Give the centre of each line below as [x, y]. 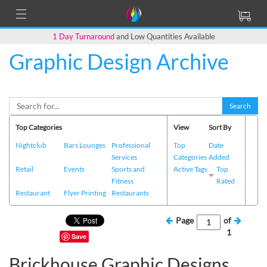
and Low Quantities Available [164, 36]
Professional [131, 145]
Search [240, 105]
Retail [24, 169]
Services [125, 157]
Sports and [128, 169]
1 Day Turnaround [83, 36]
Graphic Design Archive [119, 61]
